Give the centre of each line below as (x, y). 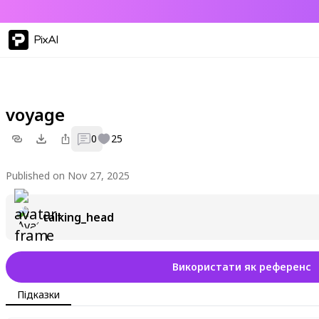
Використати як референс (242, 267)
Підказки (38, 294)
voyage (35, 114)
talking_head (78, 217)
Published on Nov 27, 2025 (68, 176)
